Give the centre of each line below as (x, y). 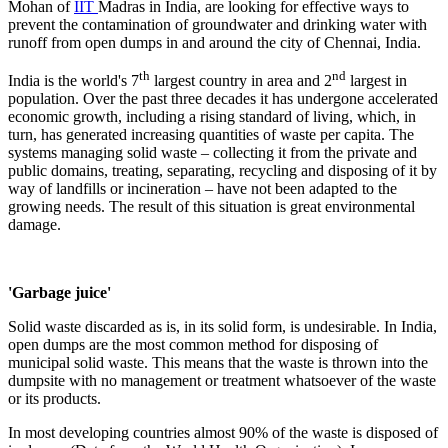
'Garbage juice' (59, 293)
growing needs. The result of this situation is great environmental (211, 207)
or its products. (54, 399)
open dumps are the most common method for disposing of (193, 345)
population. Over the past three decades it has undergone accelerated (223, 99)
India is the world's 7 (73, 81)
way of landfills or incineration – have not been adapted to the (202, 189)
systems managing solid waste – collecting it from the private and (212, 153)
